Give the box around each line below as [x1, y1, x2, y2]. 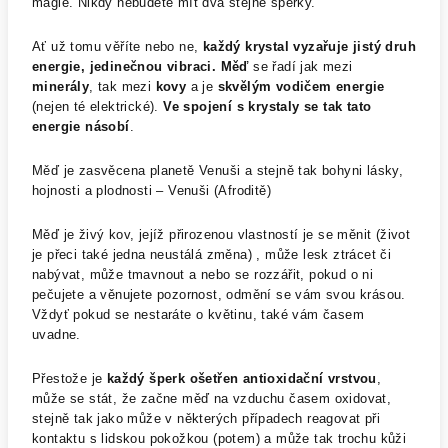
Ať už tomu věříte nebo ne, [32, 39, 203, 54]
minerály [32, 79, 90, 94]
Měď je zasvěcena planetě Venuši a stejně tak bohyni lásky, [32, 163, 404, 178]
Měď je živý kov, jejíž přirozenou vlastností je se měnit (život [32, 227, 411, 242]
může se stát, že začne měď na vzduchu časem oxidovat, [32, 391, 392, 406]
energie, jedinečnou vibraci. [32, 59, 217, 74]
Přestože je [32, 371, 107, 386]
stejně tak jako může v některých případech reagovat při [32, 411, 380, 426]
